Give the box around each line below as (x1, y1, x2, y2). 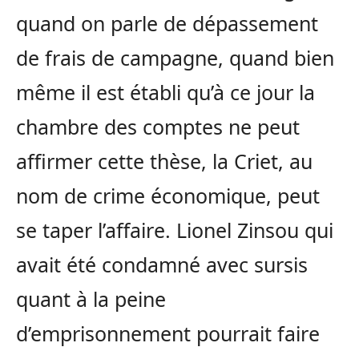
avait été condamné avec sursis (16, 250, 308, 278)
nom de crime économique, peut (16, 181, 320, 209)
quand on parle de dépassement (16, 9, 318, 37)
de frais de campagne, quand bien (16, 43, 334, 71)
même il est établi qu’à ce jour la (16, 78, 315, 106)
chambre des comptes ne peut (16, 112, 300, 140)
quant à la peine (16, 284, 166, 313)
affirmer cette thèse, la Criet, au (16, 147, 313, 175)
